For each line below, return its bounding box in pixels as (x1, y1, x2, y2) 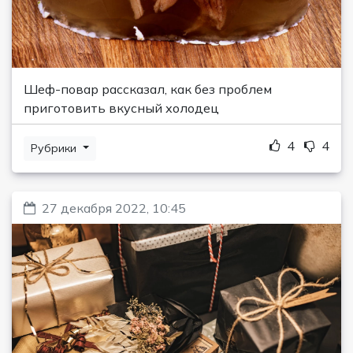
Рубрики (31, 140, 80, 155)
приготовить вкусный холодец (24, 99, 219, 116)
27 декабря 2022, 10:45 (42, 199, 186, 216)
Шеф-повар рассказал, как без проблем (24, 80, 272, 97)
